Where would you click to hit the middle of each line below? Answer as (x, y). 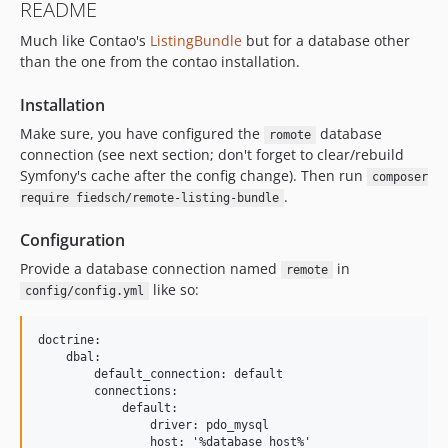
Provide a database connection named (150, 268)
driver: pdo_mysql (153, 425)
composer (399, 177)
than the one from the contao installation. (160, 61)
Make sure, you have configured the (142, 133)
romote (289, 135)
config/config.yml (84, 291)
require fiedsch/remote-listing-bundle (149, 198)
